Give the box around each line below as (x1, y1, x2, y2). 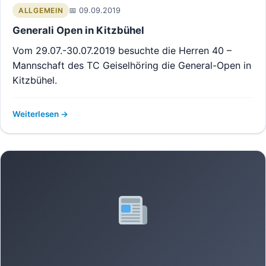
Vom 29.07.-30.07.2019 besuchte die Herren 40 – (12, 45, 232, 56)
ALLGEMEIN (18, 6, 64, 15)
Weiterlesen (12, 109, 61, 119)
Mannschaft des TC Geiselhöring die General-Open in (12, 59, 251, 71)
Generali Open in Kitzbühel (12, 24, 144, 36)
